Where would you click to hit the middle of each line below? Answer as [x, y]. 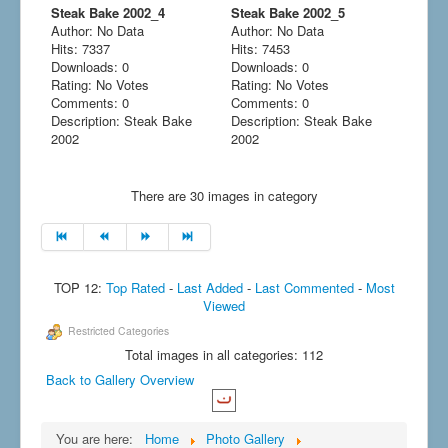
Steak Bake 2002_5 [287, 13]
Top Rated [135, 288]
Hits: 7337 [81, 49]
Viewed [224, 306]
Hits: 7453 [260, 49]
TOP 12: [79, 288]
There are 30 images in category [224, 195]
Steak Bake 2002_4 [108, 13]
